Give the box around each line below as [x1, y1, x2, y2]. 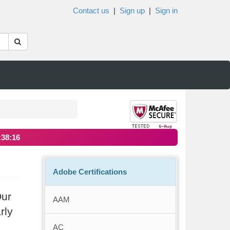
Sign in [155, 6, 178, 15]
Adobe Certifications [52, 167, 127, 177]
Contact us [73, 6, 109, 15]
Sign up [120, 6, 145, 15]
